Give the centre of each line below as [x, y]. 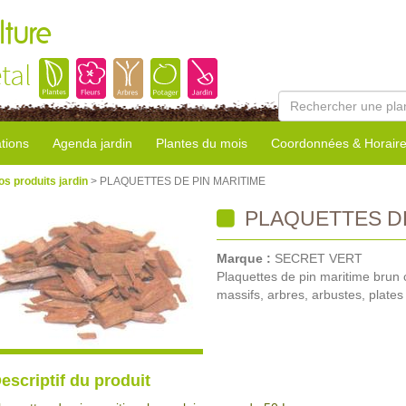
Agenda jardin [92, 143]
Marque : [246, 258]
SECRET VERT [319, 258]
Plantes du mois [202, 143]
